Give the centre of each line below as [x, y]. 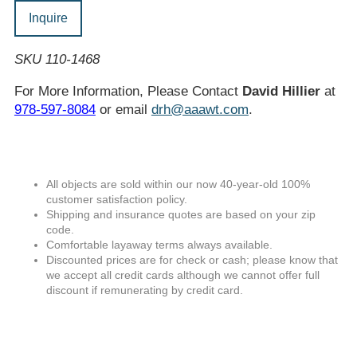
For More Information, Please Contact [128, 91]
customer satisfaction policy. [116, 199]
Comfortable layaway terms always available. [159, 245]
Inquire [48, 18]
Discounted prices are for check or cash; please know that [192, 260]
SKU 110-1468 [57, 59]
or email [123, 110]
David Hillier [281, 91]
